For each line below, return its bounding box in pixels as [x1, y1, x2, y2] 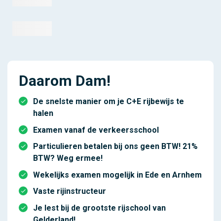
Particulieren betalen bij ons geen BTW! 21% [33, 142, 198, 151]
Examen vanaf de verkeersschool [33, 125, 159, 135]
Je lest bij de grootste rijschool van [33, 203, 166, 213]
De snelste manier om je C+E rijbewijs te [33, 97, 184, 107]
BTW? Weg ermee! [33, 153, 103, 163]
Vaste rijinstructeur [33, 186, 106, 196]
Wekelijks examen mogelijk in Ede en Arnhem [33, 170, 202, 180]
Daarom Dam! [19, 72, 111, 90]
